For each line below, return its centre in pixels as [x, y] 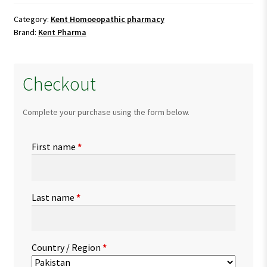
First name [54, 146]
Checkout [59, 84]
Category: [32, 19]
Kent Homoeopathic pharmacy [107, 19]
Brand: [26, 32]
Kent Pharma [62, 32]
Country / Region [67, 248]
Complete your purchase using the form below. [106, 112]
